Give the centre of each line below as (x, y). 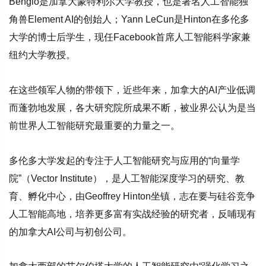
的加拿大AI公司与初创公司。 (70, 232)
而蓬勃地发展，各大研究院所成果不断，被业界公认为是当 (132, 107)
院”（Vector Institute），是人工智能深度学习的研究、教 (127, 178)
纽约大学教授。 (42, 55)
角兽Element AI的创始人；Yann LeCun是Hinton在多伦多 (129, 20)
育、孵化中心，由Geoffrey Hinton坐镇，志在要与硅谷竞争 (132, 196)
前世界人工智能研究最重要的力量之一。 (94, 125)
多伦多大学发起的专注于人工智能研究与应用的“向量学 (124, 160)
